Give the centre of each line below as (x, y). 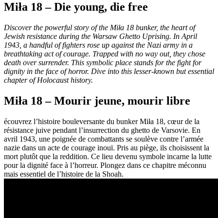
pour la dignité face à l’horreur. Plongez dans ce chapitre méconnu (105, 165)
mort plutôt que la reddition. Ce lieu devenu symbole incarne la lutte (108, 156)
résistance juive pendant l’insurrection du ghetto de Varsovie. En (102, 130)
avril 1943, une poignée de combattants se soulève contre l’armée (104, 139)
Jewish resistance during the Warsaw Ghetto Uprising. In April (100, 36)
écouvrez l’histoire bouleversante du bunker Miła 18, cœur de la (102, 121)
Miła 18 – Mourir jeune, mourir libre (97, 100)
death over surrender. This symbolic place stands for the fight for (103, 62)
